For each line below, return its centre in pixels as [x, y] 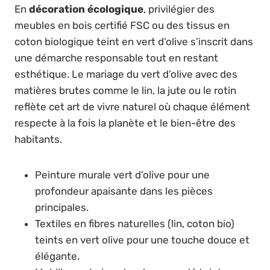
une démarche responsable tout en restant [116, 58]
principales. [62, 207]
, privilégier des [179, 9]
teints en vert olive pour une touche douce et [142, 240]
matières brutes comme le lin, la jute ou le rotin [125, 90]
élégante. [57, 256]
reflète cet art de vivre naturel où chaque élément [132, 106]
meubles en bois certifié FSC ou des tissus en [122, 25]
